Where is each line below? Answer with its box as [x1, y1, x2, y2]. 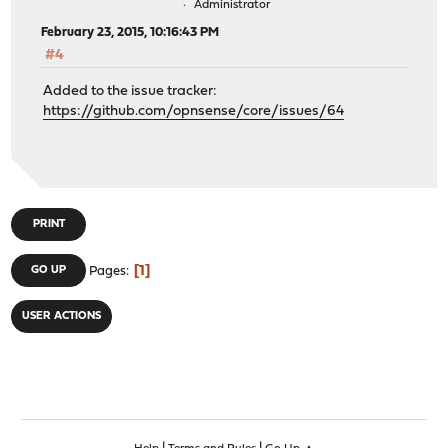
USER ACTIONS [22, 310, 102, 322]
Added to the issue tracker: [43, 84, 218, 100]
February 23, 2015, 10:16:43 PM [41, 25, 220, 39]
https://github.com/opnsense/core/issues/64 [43, 104, 345, 120]
